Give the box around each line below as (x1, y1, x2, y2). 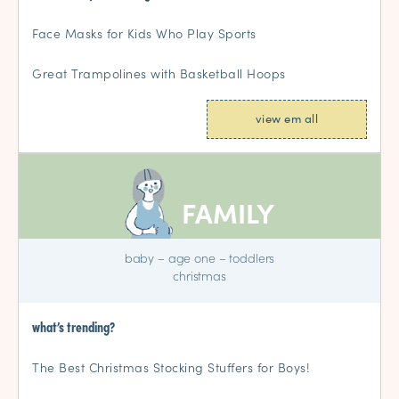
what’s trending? (32, 316, 115, 337)
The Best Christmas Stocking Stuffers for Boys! (32, 358, 310, 377)
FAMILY (182, 193, 274, 232)
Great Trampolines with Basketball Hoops (32, 64, 286, 83)
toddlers (229, 248, 275, 267)
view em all (255, 110, 319, 127)
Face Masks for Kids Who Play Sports (32, 24, 256, 43)
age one (167, 248, 216, 267)
